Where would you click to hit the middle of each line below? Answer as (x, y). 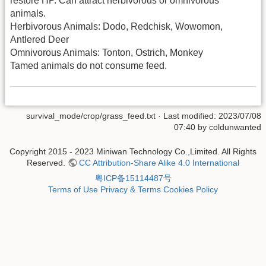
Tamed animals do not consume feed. (88, 66)
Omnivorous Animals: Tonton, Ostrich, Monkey (107, 53)
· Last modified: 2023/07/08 (208, 115)
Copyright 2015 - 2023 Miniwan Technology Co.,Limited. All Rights (133, 152)
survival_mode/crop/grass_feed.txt (91, 115)
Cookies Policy (191, 190)
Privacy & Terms (131, 190)
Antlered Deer (39, 40)
